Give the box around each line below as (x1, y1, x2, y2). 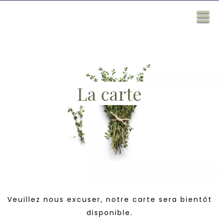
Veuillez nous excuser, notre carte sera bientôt (7, 194, 212, 204)
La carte (73, 81, 146, 105)
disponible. (86, 207, 133, 218)
